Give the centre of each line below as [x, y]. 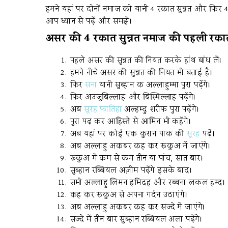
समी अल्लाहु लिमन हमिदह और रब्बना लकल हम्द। [148, 183]
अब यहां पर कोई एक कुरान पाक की [128, 134]
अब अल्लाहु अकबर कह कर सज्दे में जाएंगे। [138, 207]
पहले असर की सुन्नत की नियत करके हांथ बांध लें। [146, 61]
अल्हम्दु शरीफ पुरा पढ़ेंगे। [161, 110]
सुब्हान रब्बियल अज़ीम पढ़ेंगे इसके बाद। [131, 171]
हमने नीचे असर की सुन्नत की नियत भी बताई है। [141, 73]
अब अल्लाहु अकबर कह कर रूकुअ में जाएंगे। [140, 146]
